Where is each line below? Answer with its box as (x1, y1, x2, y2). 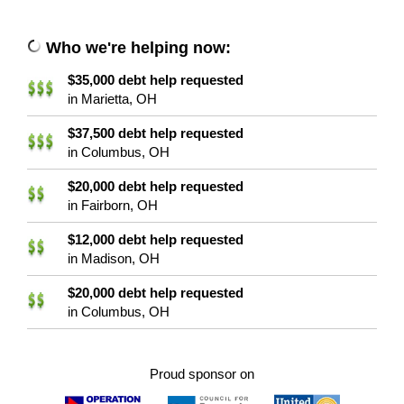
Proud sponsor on (150, 366, 254, 382)
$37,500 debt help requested (68, 125, 243, 142)
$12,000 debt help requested (68, 232, 243, 248)
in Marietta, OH (68, 91, 157, 107)
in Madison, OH (68, 251, 160, 267)
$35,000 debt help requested (68, 72, 243, 88)
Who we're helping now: (46, 39, 231, 58)
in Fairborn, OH (68, 197, 158, 214)
